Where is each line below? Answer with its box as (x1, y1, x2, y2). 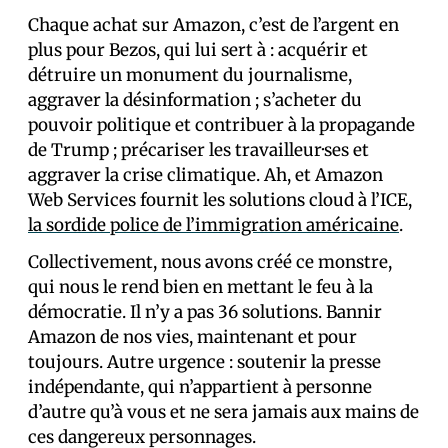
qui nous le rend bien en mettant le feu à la (28, 275, 373, 298)
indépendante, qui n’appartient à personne (28, 375, 372, 398)
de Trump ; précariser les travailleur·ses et (28, 138, 369, 161)
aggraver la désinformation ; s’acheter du (28, 88, 362, 111)
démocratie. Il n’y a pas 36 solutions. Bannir (28, 300, 382, 323)
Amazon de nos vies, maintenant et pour (28, 325, 357, 348)
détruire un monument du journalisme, (28, 63, 352, 86)
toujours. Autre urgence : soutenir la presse (28, 350, 381, 373)
